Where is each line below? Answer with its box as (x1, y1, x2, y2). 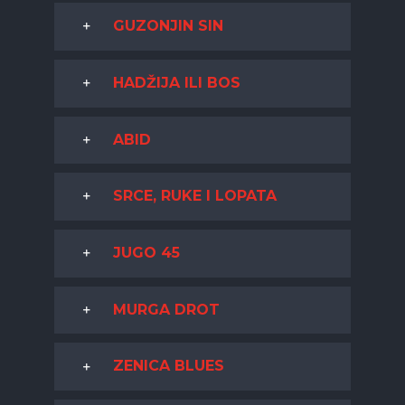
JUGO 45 (112, 243, 180, 261)
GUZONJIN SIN (112, 17, 223, 35)
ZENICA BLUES (112, 357, 224, 375)
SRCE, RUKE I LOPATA (112, 187, 277, 205)
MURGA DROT (112, 300, 220, 318)
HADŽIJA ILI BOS (112, 73, 240, 91)
